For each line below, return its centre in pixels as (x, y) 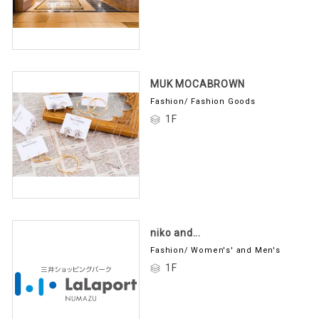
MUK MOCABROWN (198, 82)
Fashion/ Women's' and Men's (215, 248)
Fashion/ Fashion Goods (203, 99)
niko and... (176, 231)
